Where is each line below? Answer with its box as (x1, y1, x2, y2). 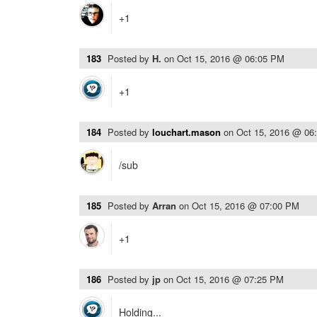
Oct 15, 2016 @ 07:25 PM (176, 272, 284, 286)
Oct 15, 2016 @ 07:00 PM (192, 199, 299, 212)
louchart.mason (152, 125, 221, 139)
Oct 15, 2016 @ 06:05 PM (177, 52, 284, 65)
